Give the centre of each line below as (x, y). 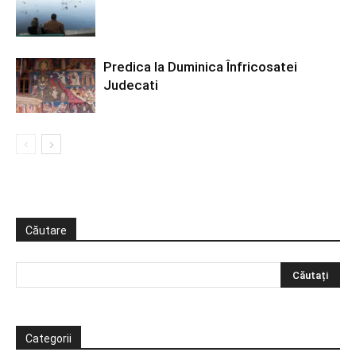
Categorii (48, 339)
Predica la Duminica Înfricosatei (200, 67)
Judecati (131, 85)
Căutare (46, 230)
